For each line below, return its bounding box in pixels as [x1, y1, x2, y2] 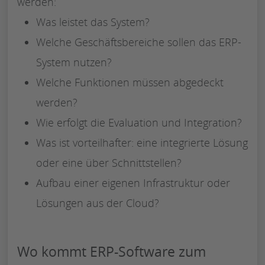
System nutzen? [36, 54, 112, 69]
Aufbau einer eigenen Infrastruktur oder [36, 175, 230, 190]
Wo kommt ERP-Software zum [17, 241, 206, 261]
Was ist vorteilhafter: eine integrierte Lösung [36, 135, 248, 150]
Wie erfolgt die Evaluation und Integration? [36, 115, 242, 130]
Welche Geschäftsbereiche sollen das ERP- [36, 34, 241, 49]
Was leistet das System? [36, 14, 150, 29]
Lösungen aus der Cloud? [36, 195, 159, 210]
